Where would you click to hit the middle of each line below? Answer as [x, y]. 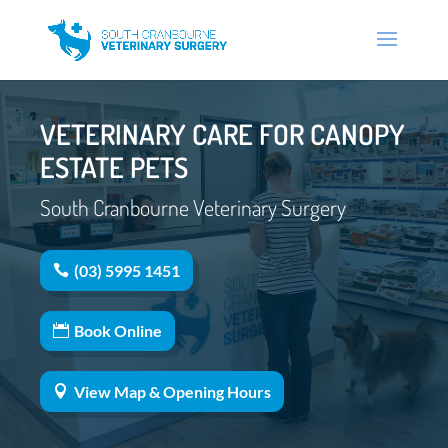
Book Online [118, 331]
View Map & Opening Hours [172, 391]
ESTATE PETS [114, 167]
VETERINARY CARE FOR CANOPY [222, 134]
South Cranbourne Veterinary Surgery [193, 207]
